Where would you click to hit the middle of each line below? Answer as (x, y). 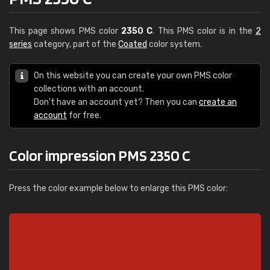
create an (218, 102)
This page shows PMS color (65, 31)
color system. (174, 44)
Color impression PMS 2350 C (100, 155)
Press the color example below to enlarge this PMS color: (118, 188)
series (20, 44)
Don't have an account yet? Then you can (116, 102)
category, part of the (75, 44)
